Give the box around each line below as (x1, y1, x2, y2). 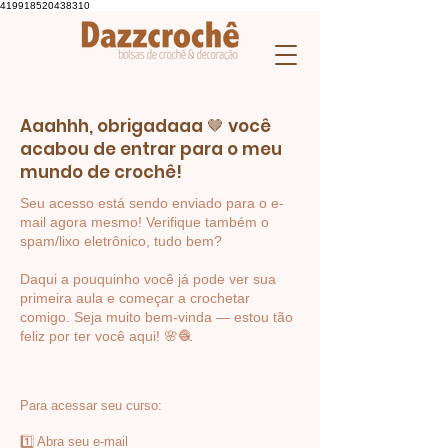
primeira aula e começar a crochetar (20, 290, 250, 306)
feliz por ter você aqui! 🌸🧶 (20, 328, 192, 344)
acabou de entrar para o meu (20, 137, 282, 161)
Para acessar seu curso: (20, 398, 162, 413)
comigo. (20, 309, 74, 325)
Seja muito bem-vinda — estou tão (74, 309, 293, 325)
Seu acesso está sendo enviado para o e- (20, 195, 284, 211)
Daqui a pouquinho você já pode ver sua (20, 271, 276, 287)
